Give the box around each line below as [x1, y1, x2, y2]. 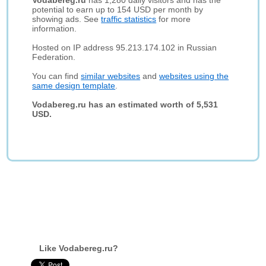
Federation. [32, 52, 76, 62]
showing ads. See [32, 14, 102, 24]
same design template [32, 81, 116, 90]
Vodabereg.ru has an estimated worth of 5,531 [32, 100, 218, 109]
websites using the [159, 71, 229, 81]
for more [156, 14, 191, 24]
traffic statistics [101, 14, 157, 24]
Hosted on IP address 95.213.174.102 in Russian [32, 43, 217, 52]
